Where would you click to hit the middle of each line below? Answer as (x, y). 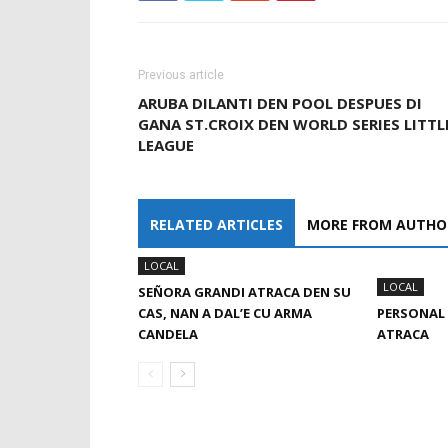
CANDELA (168, 334)
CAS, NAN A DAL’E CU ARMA (225, 313)
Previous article (181, 75)
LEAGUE (166, 145)
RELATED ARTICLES (216, 224)
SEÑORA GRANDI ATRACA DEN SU (244, 292)
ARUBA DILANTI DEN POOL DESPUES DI (280, 103)
